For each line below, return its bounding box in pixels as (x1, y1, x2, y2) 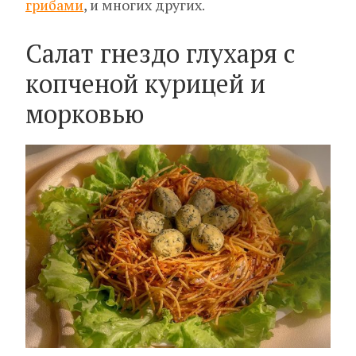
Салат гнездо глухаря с (25, 37, 296, 71)
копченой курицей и (25, 67, 265, 101)
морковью (25, 97, 144, 131)
